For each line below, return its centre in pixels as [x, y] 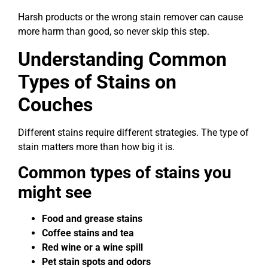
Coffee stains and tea [88, 233]
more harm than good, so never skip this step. [114, 32]
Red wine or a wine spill [92, 248]
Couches [55, 104]
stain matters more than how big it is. [96, 147]
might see [55, 193]
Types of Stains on [97, 82]
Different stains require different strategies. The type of [133, 132]
